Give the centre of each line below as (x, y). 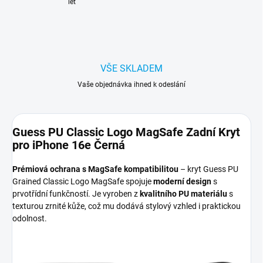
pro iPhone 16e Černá (69, 145)
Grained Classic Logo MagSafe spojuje (83, 182)
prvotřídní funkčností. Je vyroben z (76, 194)
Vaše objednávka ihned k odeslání (131, 85)
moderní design (182, 182)
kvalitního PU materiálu (183, 194)
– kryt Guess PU (208, 169)
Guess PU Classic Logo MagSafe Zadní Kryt (126, 132)
